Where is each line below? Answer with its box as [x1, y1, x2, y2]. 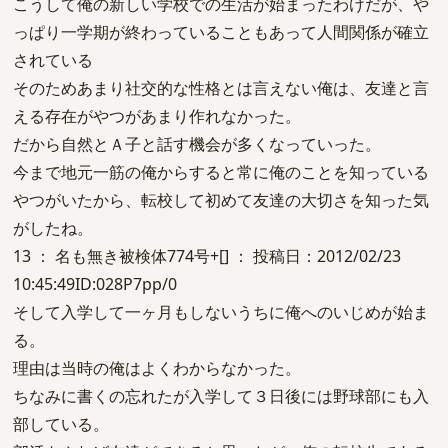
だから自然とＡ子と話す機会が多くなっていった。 [13, 133, 381, 155]
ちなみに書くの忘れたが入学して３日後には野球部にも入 [13, 385, 429, 407]
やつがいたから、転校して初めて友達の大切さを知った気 [13, 189, 429, 211]
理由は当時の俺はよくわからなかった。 [13, 357, 301, 379]
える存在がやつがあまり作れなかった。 [13, 105, 301, 127]
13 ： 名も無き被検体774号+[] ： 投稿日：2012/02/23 [13, 245, 401, 267]
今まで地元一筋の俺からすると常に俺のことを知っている [13, 161, 429, 183]
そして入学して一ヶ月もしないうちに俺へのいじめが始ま [13, 301, 429, 323]
